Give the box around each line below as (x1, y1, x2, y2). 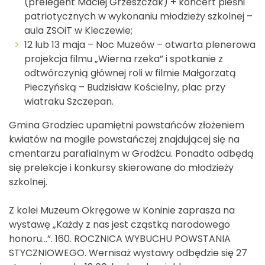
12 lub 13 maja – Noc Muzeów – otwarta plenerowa (24, 37, 256, 51)
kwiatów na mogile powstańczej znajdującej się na (9, 132, 240, 146)
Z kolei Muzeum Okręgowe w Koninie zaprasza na (9, 203, 235, 217)
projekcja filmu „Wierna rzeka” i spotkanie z (24, 51, 223, 66)
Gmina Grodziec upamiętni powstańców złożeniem (9, 118, 244, 132)
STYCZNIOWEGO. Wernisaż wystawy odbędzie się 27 (9, 245, 247, 260)
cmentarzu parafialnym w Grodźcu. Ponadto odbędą (9, 146, 254, 160)
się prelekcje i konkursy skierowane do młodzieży (9, 160, 234, 174)
